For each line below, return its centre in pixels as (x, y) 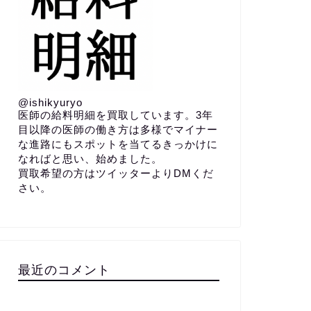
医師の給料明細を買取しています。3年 (115, 115)
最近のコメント (64, 269)
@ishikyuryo (50, 102)
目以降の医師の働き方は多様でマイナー (118, 129)
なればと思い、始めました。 (90, 158)
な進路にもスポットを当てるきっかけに (118, 144)
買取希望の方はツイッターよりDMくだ (116, 173)
